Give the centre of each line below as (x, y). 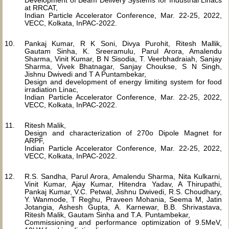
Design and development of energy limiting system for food (123, 82)
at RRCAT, (41, 8)
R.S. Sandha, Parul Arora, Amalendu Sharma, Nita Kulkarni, (123, 176)
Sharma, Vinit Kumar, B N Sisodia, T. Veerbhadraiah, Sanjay (123, 59)
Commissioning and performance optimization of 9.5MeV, (123, 222)
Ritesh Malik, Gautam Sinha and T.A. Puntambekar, (107, 215)
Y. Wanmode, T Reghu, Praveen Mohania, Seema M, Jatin (123, 199)
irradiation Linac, (51, 89)
